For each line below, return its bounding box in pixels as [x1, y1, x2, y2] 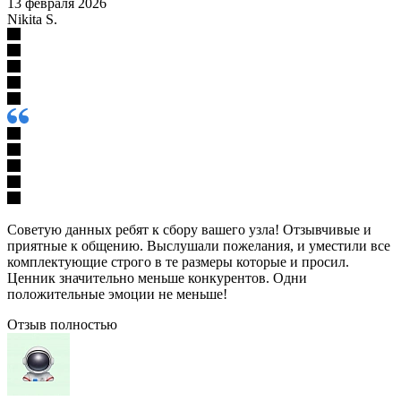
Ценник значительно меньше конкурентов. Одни [7, 269, 307, 286]
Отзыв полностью [7, 316, 117, 332]
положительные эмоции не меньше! [7, 286, 227, 302]
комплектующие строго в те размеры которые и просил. [7, 253, 349, 269]
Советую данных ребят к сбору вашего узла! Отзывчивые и [7, 221, 371, 237]
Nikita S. [7, 11, 57, 27]
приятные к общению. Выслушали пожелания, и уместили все [7, 237, 390, 253]
